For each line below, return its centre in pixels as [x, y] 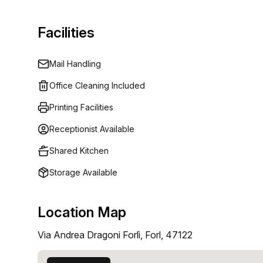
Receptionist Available [92, 129]
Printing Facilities [81, 107]
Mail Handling [75, 64]
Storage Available [83, 172]
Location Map [82, 212]
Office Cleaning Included [97, 85]
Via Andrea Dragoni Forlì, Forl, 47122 [115, 235]
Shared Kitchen [79, 151]
